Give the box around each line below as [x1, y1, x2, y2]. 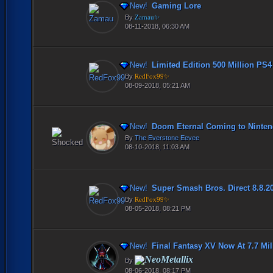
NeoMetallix [144, 253, 193, 264]
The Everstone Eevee [135, 133, 199, 141]
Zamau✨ [135, 13, 160, 21]
